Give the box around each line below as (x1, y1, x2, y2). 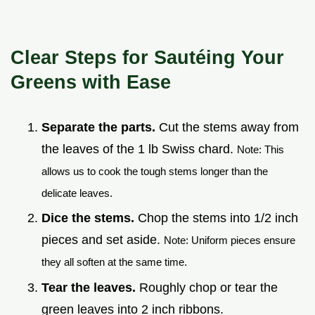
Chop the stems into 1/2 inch (134, 211, 298, 226)
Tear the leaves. (41, 280, 136, 295)
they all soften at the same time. (41, 256, 187, 269)
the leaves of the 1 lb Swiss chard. (41, 141, 237, 156)
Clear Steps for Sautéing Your (11, 46, 284, 68)
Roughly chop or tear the (136, 280, 278, 295)
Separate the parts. (41, 120, 155, 134)
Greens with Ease (11, 70, 171, 93)
